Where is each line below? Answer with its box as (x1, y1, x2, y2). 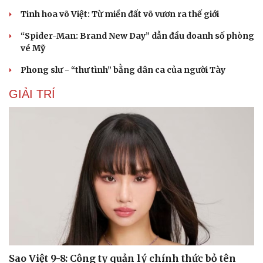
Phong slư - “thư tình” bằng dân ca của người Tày (21, 65, 225, 76)
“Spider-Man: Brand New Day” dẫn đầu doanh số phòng (21, 31, 254, 42)
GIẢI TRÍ (9, 87, 55, 101)
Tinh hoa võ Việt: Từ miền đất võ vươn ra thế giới (21, 9, 219, 20)
